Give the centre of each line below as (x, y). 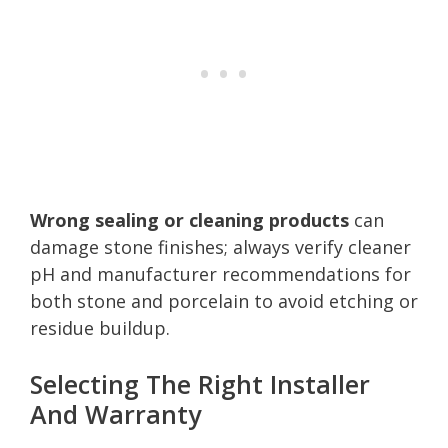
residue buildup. (100, 327)
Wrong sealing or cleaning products (189, 219)
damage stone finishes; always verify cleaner (220, 246)
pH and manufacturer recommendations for (220, 273)
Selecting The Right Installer (200, 383)
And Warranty (115, 413)
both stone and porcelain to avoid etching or (224, 300)
